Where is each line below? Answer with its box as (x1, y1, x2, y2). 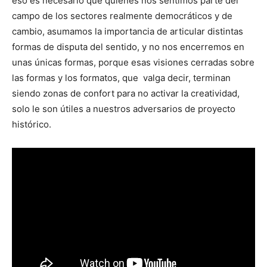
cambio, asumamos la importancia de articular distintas (12, 26, 243, 37)
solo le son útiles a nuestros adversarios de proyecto (12, 103, 235, 114)
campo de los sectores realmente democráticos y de (12, 10, 232, 21)
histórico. (12, 119, 51, 130)
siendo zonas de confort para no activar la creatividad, (12, 88, 240, 99)
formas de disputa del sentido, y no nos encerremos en (12, 41, 244, 52)
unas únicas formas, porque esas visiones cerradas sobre (12, 57, 254, 68)
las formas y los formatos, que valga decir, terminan (12, 72, 231, 83)
